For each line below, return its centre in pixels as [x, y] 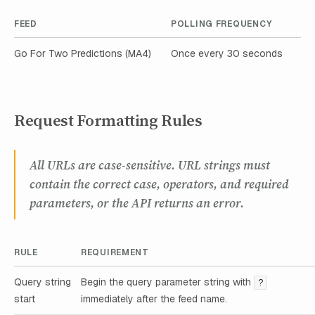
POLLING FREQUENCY [221, 24]
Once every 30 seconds [227, 53]
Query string [43, 282]
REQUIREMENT [115, 253]
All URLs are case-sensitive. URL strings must [150, 166]
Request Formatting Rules [108, 121]
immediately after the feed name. [154, 299]
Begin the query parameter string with [167, 282]
